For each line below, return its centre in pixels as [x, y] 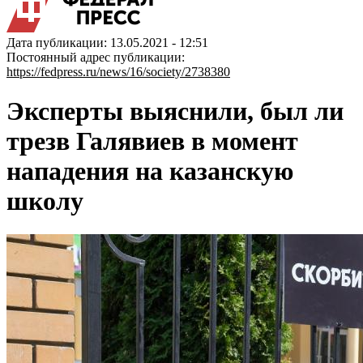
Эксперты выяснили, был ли [175, 111]
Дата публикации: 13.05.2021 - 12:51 [107, 43]
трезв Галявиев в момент [152, 141]
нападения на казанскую [150, 171]
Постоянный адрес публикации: [96, 57]
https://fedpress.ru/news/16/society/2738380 [118, 72]
